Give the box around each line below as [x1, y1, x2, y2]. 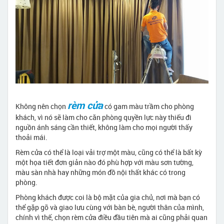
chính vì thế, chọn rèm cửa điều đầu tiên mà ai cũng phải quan [15, 212, 207, 222]
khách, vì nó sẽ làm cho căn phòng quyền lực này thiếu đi [15, 112, 191, 122]
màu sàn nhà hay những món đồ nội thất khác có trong [15, 167, 185, 177]
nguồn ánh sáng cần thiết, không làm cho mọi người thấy [15, 122, 192, 132]
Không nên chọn [15, 101, 67, 111]
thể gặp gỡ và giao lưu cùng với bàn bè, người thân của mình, [15, 202, 204, 212]
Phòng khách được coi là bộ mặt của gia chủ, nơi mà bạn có [15, 192, 200, 202]
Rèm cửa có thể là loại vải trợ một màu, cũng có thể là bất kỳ [15, 147, 202, 157]
